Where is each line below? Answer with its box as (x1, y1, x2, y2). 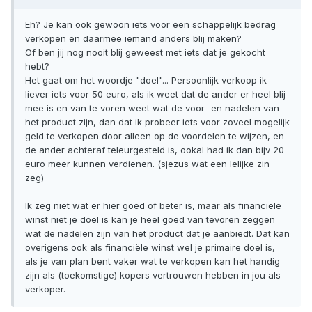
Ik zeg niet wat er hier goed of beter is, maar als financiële (25, 200, 281, 212)
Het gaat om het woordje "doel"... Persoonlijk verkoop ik (25, 75, 267, 86)
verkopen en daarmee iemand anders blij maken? (25, 33, 242, 45)
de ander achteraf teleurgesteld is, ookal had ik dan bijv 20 (25, 144, 284, 156)
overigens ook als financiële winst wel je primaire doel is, (25, 242, 275, 253)
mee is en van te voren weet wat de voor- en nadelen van (25, 102, 279, 114)
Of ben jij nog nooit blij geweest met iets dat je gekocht (25, 47, 265, 58)
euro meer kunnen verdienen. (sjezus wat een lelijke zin (25, 158, 270, 170)
